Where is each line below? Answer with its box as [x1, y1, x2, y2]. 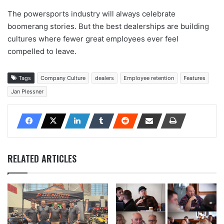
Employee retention [123, 74, 174, 81]
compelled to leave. [7, 46, 76, 56]
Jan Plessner [11, 87, 43, 95]
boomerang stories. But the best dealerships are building [7, 21, 209, 31]
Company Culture [40, 74, 85, 81]
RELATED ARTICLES [7, 151, 76, 165]
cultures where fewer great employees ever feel [7, 33, 178, 43]
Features [183, 74, 205, 81]
